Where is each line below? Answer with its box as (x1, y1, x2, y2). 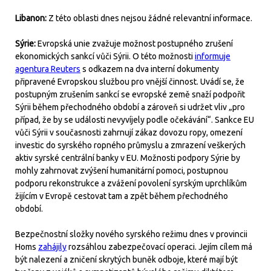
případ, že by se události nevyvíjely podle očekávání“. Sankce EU (15, 114, 254, 125)
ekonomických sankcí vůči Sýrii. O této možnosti (15, 51, 195, 61)
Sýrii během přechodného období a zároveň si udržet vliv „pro (15, 102, 245, 112)
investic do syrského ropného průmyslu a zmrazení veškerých (15, 140, 246, 150)
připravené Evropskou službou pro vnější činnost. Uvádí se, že (15, 76, 244, 87)
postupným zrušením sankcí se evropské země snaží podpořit (15, 89, 245, 99)
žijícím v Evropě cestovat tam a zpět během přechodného (15, 191, 228, 201)
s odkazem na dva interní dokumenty (80, 64, 219, 74)
